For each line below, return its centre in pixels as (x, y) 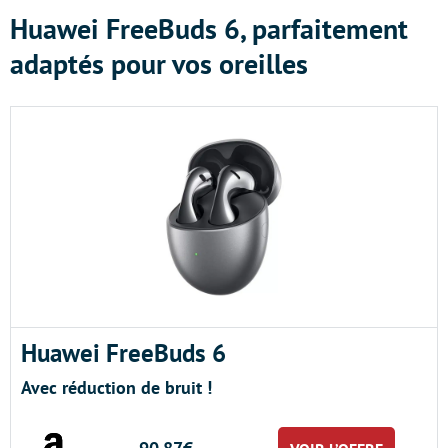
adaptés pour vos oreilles (159, 63)
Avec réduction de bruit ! (116, 387)
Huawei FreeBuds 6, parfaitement (209, 28)
